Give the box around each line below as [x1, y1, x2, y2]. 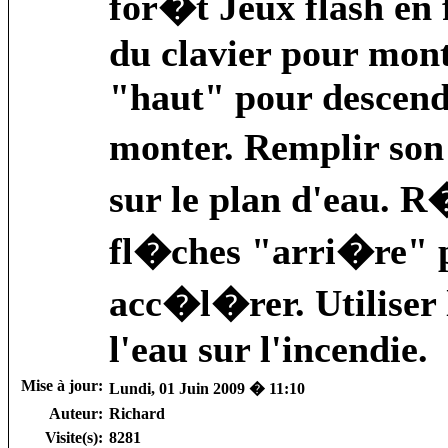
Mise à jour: [21, 376, 103, 394]
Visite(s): [45, 428, 103, 446]
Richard [109, 404, 165, 422]
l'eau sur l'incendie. [109, 327, 428, 370]
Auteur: [49, 404, 103, 422]
